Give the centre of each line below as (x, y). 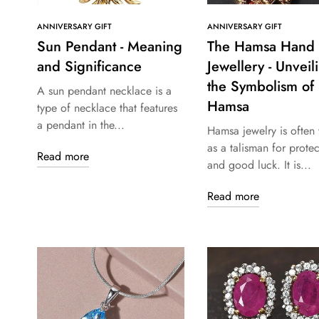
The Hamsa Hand (261, 47)
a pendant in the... (81, 125)
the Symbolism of (260, 87)
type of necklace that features (107, 108)
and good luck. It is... (259, 165)
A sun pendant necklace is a (104, 91)
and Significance (89, 67)
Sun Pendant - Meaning (110, 47)
